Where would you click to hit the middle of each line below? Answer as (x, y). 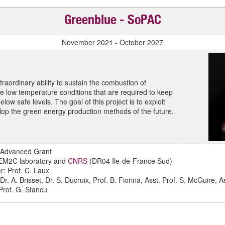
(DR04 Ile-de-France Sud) (130, 161)
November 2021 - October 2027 (113, 42)
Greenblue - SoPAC (113, 21)
